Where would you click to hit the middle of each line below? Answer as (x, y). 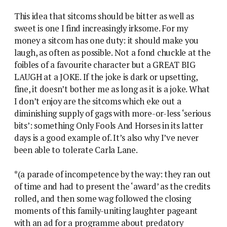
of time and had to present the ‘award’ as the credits (112, 186)
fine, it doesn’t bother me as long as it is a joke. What (112, 89)
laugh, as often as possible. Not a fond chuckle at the (112, 52)
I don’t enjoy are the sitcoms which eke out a (98, 101)
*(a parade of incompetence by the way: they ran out (113, 174)
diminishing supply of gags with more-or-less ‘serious (112, 113)
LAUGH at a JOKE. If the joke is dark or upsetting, (106, 77)
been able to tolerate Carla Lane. (76, 150)
